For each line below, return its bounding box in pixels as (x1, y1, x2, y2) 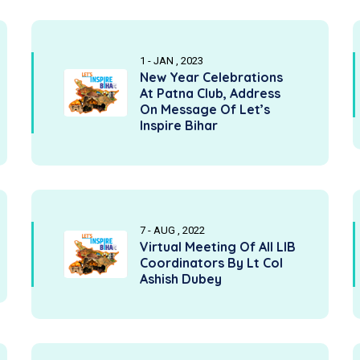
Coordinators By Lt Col (140, 255, 283, 271)
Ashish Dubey (140, 271, 222, 287)
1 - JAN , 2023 (140, 55, 203, 67)
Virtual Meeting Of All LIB (140, 239, 296, 255)
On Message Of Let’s (140, 101, 270, 117)
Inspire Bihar (140, 117, 218, 133)
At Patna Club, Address (140, 85, 280, 101)
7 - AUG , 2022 (140, 224, 205, 236)
